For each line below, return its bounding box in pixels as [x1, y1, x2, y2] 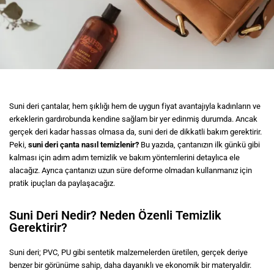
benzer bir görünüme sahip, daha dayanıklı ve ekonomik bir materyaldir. [9, 261, 251, 270]
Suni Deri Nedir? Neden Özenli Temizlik [9, 208, 221, 223]
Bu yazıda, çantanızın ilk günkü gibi [139, 140, 260, 150]
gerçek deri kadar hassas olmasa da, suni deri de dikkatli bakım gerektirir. [9, 127, 262, 137]
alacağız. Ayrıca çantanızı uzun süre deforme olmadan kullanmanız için [9, 166, 252, 176]
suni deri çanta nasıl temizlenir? [28, 140, 139, 150]
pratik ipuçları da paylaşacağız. [9, 179, 115, 188]
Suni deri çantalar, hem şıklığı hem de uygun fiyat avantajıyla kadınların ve [9, 102, 261, 111]
